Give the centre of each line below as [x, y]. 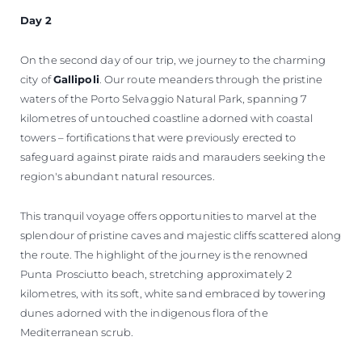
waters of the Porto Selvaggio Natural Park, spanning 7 [164, 99]
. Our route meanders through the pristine [210, 80]
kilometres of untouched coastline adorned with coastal [167, 118]
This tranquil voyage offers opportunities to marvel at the [168, 216]
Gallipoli [76, 80]
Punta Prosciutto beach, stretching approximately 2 [156, 274]
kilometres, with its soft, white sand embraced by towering [173, 294]
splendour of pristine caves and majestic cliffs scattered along [181, 236]
